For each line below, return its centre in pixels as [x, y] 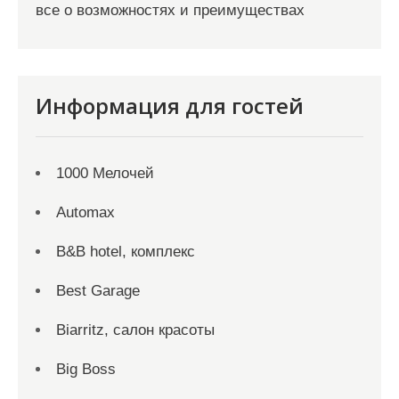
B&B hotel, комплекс [126, 252]
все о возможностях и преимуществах [170, 10]
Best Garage [98, 291]
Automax [85, 212]
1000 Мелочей [105, 173]
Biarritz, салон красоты [135, 330]
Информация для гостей [170, 106]
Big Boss [86, 369]
